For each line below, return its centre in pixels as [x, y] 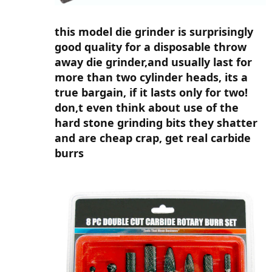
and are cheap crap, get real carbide [153, 138]
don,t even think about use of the [147, 107]
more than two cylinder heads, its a [151, 77]
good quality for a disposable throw [151, 46]
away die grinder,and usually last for [153, 62]
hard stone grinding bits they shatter [156, 122]
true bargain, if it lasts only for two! [151, 92]
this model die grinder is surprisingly [154, 31]
